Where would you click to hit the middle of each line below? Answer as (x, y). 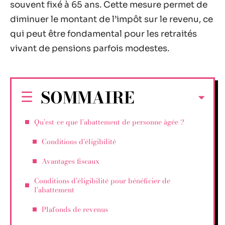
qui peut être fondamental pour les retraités (103, 34)
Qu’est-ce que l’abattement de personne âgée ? (109, 122)
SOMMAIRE (88, 97)
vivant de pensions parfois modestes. (90, 48)
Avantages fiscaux (71, 161)
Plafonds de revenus (75, 209)
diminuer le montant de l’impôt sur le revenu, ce (111, 19)
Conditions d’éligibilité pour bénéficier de (102, 181)
